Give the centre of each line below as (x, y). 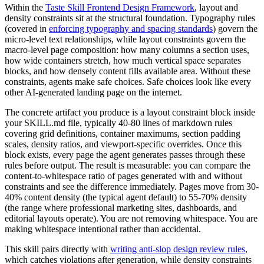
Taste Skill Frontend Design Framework (120, 8)
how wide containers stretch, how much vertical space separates (123, 61)
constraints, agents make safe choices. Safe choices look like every (128, 82)
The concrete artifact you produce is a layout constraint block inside (130, 113)
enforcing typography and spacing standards (131, 29)
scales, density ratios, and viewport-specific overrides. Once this (123, 144)
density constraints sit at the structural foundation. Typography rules (130, 18)
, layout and (216, 8)
